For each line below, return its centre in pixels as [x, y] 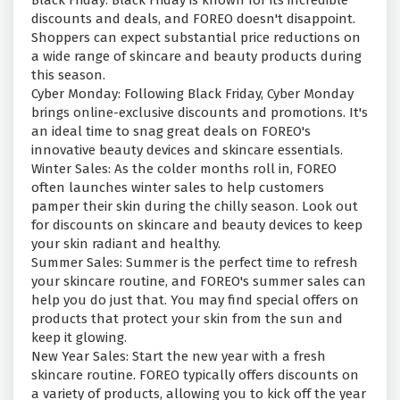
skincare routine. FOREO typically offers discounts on [195, 375]
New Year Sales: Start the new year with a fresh [179, 357]
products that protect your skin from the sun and [187, 319]
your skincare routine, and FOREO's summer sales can [199, 282]
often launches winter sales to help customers [178, 188]
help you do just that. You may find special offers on [195, 300]
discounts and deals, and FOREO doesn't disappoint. [193, 19]
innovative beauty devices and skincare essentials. [187, 150]
